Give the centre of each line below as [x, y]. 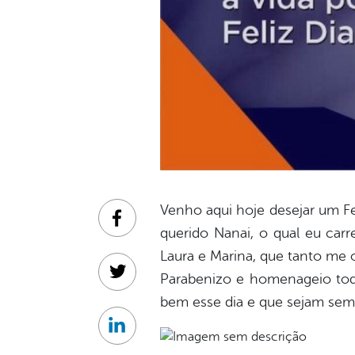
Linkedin [140, 334]
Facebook [144, 226]
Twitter [136, 280]
